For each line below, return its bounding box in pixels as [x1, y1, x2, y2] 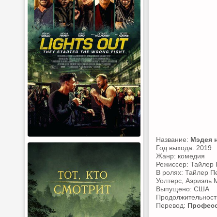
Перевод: [156, 201, 187, 209]
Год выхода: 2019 [156, 144, 212, 152]
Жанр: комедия [156, 152, 205, 160]
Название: [156, 136, 190, 143]
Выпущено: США [156, 185, 209, 193]
